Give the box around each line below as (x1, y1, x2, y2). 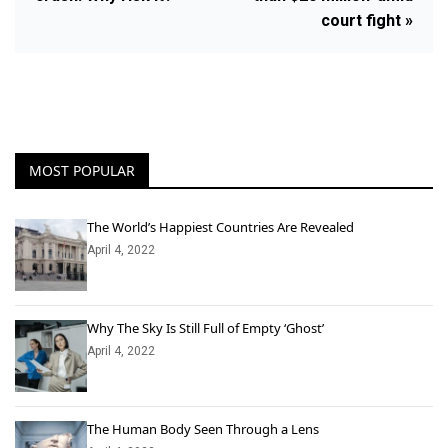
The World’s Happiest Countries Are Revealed (87, 218, 354, 237)
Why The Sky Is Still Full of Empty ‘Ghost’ (87, 319, 324, 338)
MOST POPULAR (29, 161, 135, 181)
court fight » (321, 11, 413, 31)
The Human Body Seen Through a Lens (87, 420, 319, 439)
